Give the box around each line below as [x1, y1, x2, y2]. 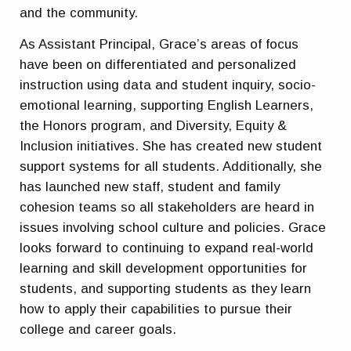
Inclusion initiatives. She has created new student [20, 138, 323, 154]
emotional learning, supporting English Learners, [20, 97, 314, 113]
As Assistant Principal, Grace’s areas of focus [20, 36, 299, 52]
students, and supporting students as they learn [20, 280, 312, 296]
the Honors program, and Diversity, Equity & [20, 118, 288, 133]
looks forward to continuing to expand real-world [20, 240, 314, 255]
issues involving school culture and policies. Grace [20, 219, 327, 235]
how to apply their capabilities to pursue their [20, 301, 293, 317]
